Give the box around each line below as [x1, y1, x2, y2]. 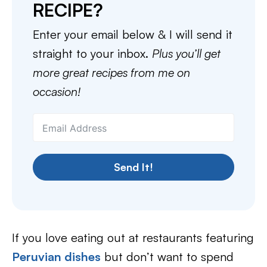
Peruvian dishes [12, 249, 101, 265]
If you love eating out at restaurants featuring [12, 230, 254, 246]
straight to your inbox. [33, 46, 152, 61]
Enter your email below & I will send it [33, 27, 232, 42]
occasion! [33, 84, 80, 100]
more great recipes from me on [33, 65, 190, 80]
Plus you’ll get [152, 46, 221, 61]
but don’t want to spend [101, 249, 234, 265]
